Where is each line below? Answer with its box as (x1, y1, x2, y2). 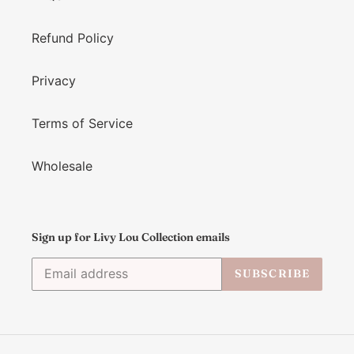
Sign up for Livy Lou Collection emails (32, 230, 230, 245)
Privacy (32, 73, 76, 89)
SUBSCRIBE (234, 266, 310, 281)
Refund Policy (32, 30, 114, 47)
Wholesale (32, 158, 92, 175)
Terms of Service (32, 115, 133, 132)
